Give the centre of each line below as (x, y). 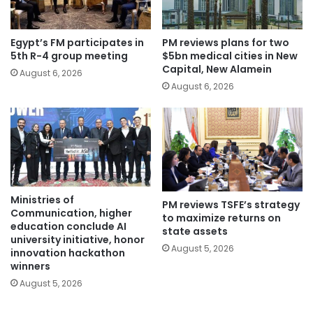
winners (30, 267)
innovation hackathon (68, 253)
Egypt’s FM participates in (77, 42)
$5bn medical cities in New (230, 56)
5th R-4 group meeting (69, 56)
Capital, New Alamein (217, 69)
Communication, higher (71, 213)
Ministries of (42, 200)
